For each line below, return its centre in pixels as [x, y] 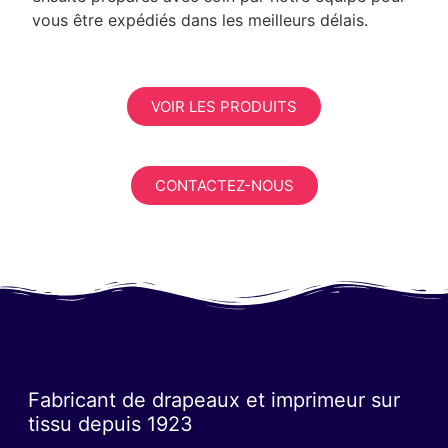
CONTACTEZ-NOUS [224, 185]
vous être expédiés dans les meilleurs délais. [200, 19]
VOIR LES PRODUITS [224, 106]
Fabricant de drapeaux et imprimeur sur [213, 399]
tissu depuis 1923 [110, 423]
